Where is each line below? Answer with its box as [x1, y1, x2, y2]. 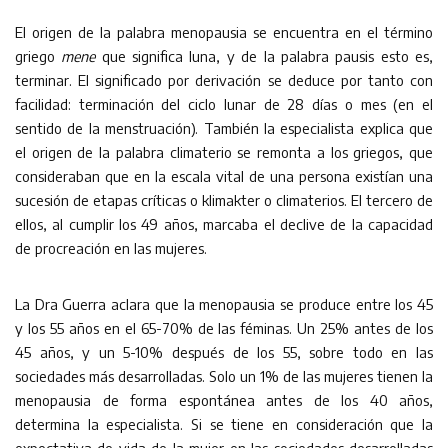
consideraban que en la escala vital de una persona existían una [15, 167, 433, 185]
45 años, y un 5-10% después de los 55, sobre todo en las [15, 343, 433, 361]
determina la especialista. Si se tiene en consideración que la [15, 415, 433, 433]
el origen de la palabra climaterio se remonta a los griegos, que [15, 143, 433, 161]
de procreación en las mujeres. [15, 239, 207, 257]
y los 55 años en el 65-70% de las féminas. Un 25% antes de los [15, 319, 433, 337]
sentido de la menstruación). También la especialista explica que [15, 119, 433, 137]
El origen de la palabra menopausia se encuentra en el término [15, 23, 433, 41]
